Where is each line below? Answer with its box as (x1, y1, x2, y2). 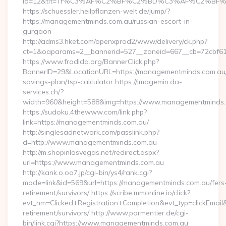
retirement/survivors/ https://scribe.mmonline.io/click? (23, 188, 190, 197)
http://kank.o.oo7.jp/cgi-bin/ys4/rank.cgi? (23, 168, 152, 177)
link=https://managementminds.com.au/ (23, 118, 149, 127)
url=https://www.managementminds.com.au (23, 158, 164, 167)
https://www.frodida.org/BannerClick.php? (23, 57, 159, 66)
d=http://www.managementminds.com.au (23, 138, 157, 147)
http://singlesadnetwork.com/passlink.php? (23, 128, 159, 137)
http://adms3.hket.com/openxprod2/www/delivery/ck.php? (23, 37, 207, 46)
